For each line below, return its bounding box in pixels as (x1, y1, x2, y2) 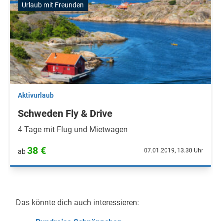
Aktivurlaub (18, 91, 54, 99)
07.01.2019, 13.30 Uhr (144, 147, 203, 154)
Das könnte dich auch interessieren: (16, 198, 139, 207)
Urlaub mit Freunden (22, 1, 84, 9)
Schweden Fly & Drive (18, 108, 112, 119)
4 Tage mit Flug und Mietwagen (18, 125, 128, 134)
